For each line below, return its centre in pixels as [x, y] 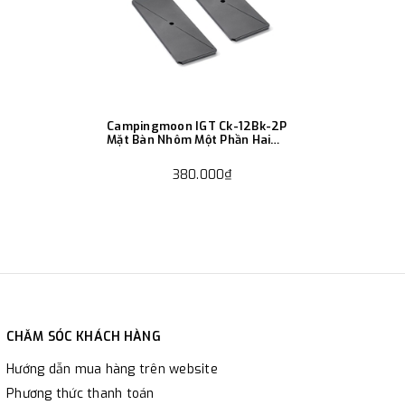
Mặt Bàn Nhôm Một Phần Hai [189, 139]
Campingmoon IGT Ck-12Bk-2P [197, 126]
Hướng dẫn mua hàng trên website [112, 370]
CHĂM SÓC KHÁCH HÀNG [84, 337]
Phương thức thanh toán [80, 394]
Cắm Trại [132, 153]
